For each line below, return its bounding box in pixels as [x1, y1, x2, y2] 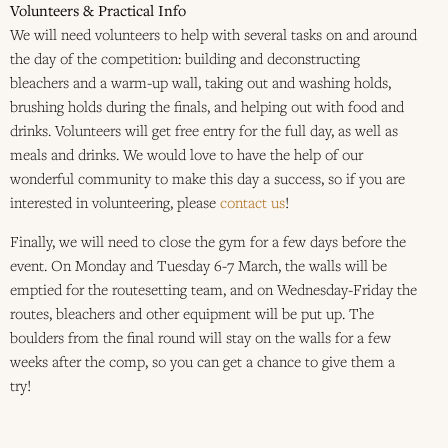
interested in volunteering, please [10, 192, 220, 213]
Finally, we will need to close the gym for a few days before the [10, 230, 406, 251]
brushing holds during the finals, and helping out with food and [10, 96, 404, 117]
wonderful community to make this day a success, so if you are [10, 168, 405, 189]
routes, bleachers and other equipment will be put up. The [10, 302, 374, 323]
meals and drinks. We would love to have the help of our [10, 144, 363, 165]
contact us [220, 192, 285, 213]
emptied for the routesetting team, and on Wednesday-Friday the [10, 278, 417, 299]
